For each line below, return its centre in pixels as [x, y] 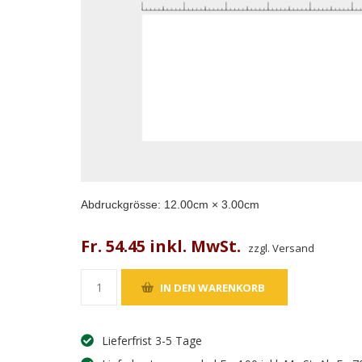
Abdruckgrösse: [123, 205]
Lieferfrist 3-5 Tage [151, 341]
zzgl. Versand [282, 248]
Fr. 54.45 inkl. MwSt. [161, 246]
